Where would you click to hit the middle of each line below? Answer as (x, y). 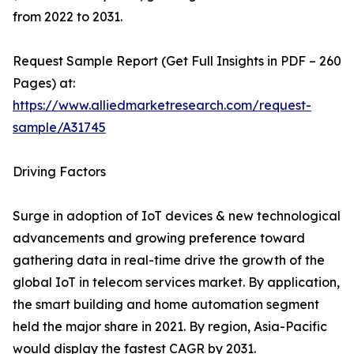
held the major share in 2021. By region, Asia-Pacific (170, 326)
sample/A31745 (59, 127)
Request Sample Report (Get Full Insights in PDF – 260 (177, 61)
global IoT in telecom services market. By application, (176, 282)
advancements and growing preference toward (159, 238)
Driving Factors (59, 171)
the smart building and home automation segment (166, 304)
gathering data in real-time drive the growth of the (169, 260)
